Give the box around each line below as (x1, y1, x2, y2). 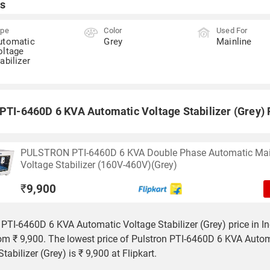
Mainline (216, 36, 252, 47)
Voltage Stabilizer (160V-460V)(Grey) (20, 159, 177, 171)
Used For (216, 26, 248, 35)
